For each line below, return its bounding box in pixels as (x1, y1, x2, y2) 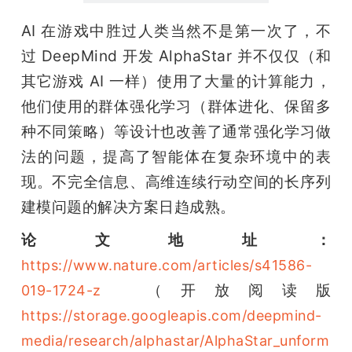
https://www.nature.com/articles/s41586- (20, 256, 313, 273)
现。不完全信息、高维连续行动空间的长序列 (20, 171, 332, 191)
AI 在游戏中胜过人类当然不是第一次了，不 (20, 20, 332, 40)
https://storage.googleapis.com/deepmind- (20, 306, 322, 324)
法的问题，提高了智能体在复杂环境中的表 (20, 146, 332, 166)
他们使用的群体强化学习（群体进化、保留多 (20, 96, 332, 115)
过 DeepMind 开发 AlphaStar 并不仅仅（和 (20, 46, 332, 65)
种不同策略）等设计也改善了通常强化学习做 (20, 121, 332, 141)
